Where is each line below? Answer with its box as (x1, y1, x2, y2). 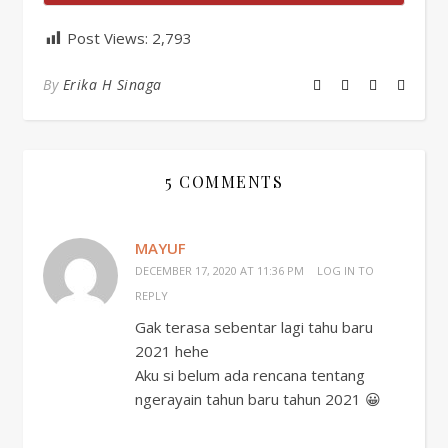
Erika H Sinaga (62, 75, 162, 94)
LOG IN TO (317, 263, 374, 278)
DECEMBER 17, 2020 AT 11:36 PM (135, 263, 304, 278)
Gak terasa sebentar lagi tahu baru (135, 317, 373, 337)
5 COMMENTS (165, 171, 283, 192)
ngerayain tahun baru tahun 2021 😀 (135, 389, 381, 409)
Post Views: (67, 28, 148, 48)
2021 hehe (135, 341, 209, 361)
